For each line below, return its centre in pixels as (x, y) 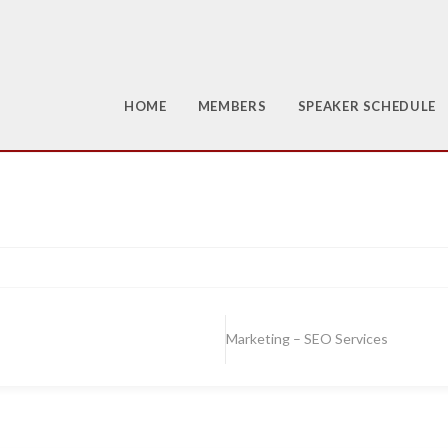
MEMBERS (232, 106)
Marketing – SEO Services (306, 338)
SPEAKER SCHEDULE (366, 106)
